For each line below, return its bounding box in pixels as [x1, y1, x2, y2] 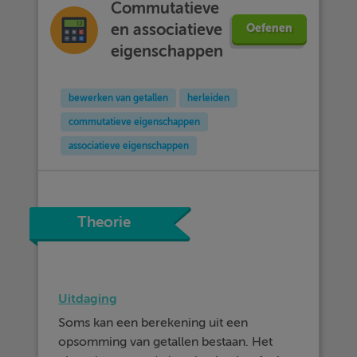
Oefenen [245, 22, 292, 35]
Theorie [77, 214, 131, 232]
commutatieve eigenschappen [69, 116, 201, 127]
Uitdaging [58, 291, 118, 306]
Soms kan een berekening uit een [58, 316, 249, 330]
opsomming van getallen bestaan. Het [58, 335, 273, 349]
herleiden [187, 92, 230, 104]
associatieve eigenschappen [69, 140, 190, 151]
